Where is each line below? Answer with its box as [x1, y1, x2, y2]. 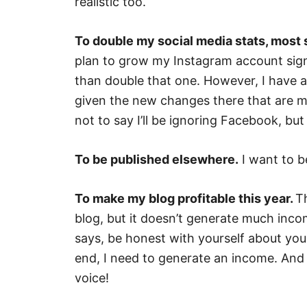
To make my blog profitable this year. [75, 191, 295, 206]
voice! [75, 271, 109, 285]
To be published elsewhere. [75, 152, 238, 167]
